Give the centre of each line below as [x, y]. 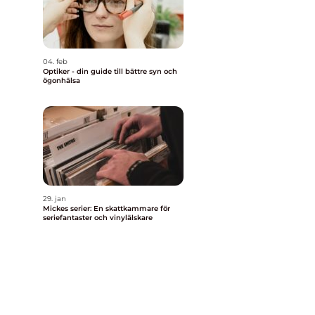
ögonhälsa [62, 81]
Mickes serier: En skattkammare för [107, 208]
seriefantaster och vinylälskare [98, 218]
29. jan [54, 199]
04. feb [55, 62]
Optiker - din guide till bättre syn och [110, 71]
